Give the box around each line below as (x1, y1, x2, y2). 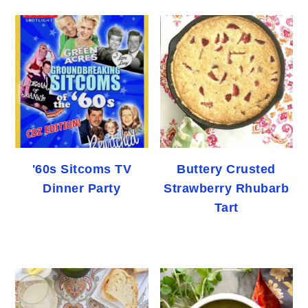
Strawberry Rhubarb (164, 181, 289, 196)
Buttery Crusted (177, 162, 276, 177)
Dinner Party (43, 181, 121, 196)
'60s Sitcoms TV (32, 162, 132, 177)
